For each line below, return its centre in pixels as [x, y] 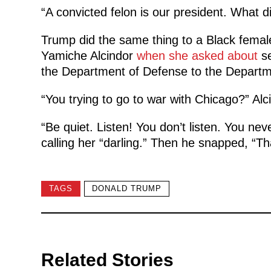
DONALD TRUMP [127, 189]
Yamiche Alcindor [89, 55]
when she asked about [197, 55]
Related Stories [107, 260]
